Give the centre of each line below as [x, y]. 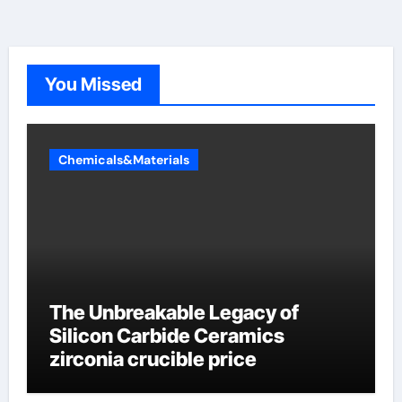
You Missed [93, 84]
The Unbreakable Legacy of [174, 312]
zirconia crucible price [153, 359]
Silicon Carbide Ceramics [166, 336]
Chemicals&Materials [123, 160]
